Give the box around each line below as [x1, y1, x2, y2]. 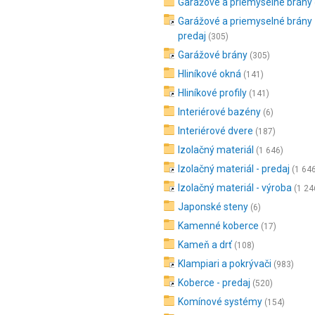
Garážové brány [178, 49, 247, 60]
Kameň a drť [178, 239, 232, 250]
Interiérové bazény [178, 106, 261, 117]
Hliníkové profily [178, 87, 247, 98]
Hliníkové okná [178, 68, 241, 79]
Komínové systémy [178, 296, 262, 307]
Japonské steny [178, 201, 248, 212]
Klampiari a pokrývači [178, 258, 271, 269]
